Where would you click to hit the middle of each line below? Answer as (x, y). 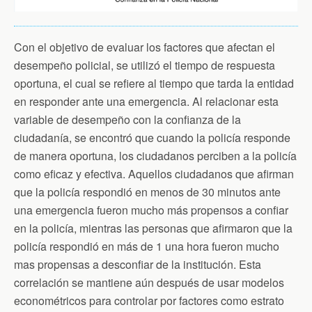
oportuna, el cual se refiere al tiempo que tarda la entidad (154, 84)
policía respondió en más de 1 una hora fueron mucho (147, 247)
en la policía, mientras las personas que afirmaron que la (153, 228)
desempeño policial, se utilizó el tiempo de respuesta (145, 65)
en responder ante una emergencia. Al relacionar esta (146, 102)
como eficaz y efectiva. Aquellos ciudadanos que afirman (154, 174)
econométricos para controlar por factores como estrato (149, 301)
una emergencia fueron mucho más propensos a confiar (151, 210)
